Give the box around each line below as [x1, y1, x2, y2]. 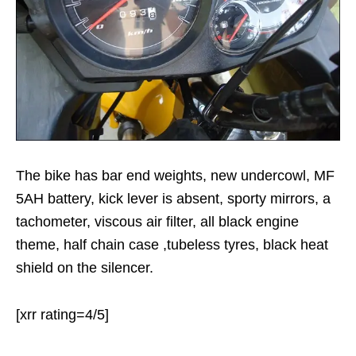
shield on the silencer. [16, 259, 153, 276]
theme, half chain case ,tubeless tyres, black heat [16, 236, 328, 253]
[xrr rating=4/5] [16, 306, 109, 323]
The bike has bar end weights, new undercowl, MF [16, 167, 335, 184]
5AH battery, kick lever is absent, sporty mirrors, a [16, 190, 331, 207]
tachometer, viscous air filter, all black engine [16, 213, 299, 230]
